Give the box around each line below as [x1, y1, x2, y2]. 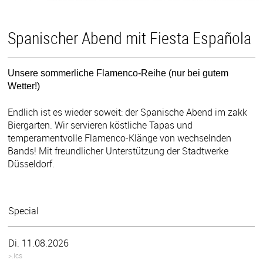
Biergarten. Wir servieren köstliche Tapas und [8, 118, 193, 131]
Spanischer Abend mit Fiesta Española [8, 26, 252, 49]
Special [8, 204, 39, 217]
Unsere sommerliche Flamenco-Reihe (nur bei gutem [8, 68, 229, 79]
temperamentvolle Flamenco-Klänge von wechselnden [8, 131, 232, 144]
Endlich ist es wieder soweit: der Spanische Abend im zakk [8, 105, 248, 119]
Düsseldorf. [8, 157, 55, 170]
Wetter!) [8, 81, 41, 92]
